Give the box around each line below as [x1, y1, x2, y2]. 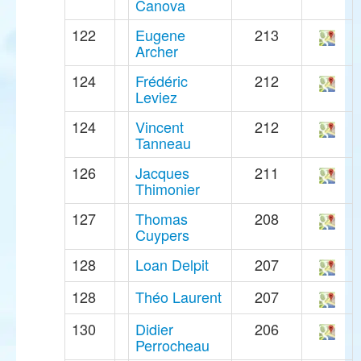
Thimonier [135, 178, 200, 200]
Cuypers [135, 224, 189, 246]
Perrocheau [135, 334, 210, 356]
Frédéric [135, 70, 188, 92]
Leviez [135, 86, 177, 108]
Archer [135, 40, 178, 62]
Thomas [135, 208, 188, 230]
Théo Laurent [135, 286, 222, 308]
